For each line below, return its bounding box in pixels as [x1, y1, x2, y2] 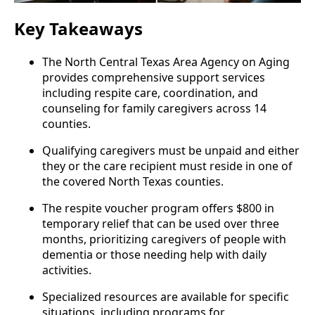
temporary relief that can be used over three [42, 215, 279, 231]
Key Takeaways [14, 16, 143, 40]
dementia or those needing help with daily [42, 246, 266, 262]
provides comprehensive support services [42, 69, 265, 85]
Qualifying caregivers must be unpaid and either [42, 142, 300, 158]
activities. [42, 262, 91, 278]
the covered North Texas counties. [42, 173, 224, 189]
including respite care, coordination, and [42, 84, 258, 101]
